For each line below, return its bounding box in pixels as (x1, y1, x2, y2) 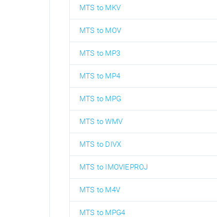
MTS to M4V (79, 186, 120, 194)
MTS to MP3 (79, 49, 120, 58)
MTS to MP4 (79, 72, 120, 80)
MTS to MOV (79, 26, 121, 35)
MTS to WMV (79, 117, 123, 126)
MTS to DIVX (79, 140, 122, 149)
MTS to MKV (79, 3, 121, 12)
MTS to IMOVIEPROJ (79, 163, 148, 171)
